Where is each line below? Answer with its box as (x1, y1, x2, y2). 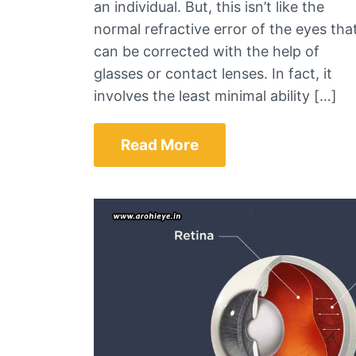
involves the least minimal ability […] (94, 87, 337, 104)
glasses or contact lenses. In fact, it (94, 64, 332, 82)
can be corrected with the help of (94, 42, 319, 60)
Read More (121, 135, 199, 154)
